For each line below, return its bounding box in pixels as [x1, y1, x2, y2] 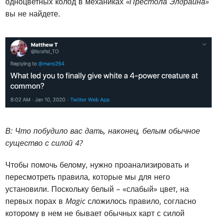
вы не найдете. [5, 8, 61, 19]
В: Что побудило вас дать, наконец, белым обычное [5, 125, 201, 136]
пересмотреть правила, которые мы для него [5, 171, 170, 182]
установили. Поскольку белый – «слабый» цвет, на [5, 184, 189, 194]
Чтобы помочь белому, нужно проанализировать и [5, 159, 189, 170]
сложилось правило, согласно [88, 196, 197, 206]
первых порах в [5, 196, 66, 206]
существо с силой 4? [5, 138, 83, 148]
